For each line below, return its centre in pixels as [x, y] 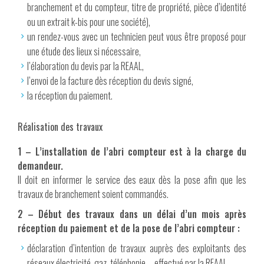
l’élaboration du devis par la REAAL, [85, 66]
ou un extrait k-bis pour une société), [89, 22]
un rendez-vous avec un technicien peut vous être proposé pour [137, 37]
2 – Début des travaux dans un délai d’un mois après [132, 214]
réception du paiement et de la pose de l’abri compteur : [129, 228]
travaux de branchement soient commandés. [93, 194]
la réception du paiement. [70, 96]
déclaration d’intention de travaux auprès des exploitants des [137, 248]
